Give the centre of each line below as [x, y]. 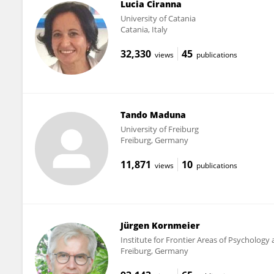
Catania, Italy [144, 29]
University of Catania [158, 18]
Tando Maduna [153, 114]
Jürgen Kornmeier [160, 225]
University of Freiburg [159, 129]
